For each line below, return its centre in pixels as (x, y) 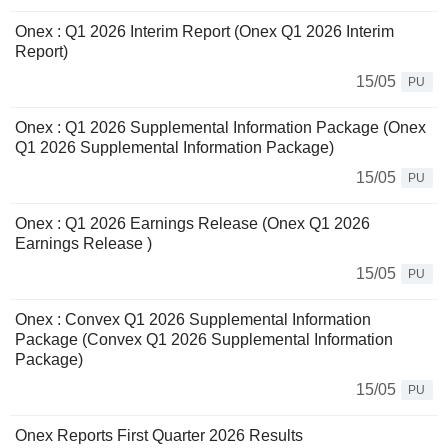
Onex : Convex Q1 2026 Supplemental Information (193, 320)
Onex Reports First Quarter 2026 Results (159, 436)
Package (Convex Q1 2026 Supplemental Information (204, 340)
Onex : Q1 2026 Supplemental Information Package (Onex (220, 128)
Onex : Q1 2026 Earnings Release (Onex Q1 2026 (192, 224)
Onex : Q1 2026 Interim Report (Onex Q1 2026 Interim (204, 32)
